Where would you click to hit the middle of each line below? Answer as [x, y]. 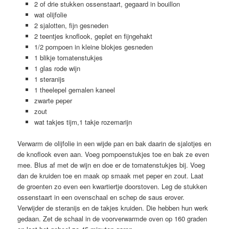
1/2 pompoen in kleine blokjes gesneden [93, 47]
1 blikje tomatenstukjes [68, 57]
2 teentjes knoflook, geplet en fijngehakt [93, 36]
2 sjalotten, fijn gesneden [71, 25]
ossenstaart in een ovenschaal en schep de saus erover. [101, 197]
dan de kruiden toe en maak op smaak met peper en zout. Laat [111, 176]
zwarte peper [53, 100]
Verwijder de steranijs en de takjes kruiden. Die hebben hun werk [113, 208]
